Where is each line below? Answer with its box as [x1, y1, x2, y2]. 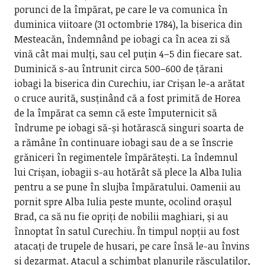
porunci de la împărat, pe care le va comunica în [14, 3, 228, 16]
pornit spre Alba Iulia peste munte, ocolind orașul [14, 195, 232, 208]
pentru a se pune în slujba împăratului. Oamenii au [14, 180, 241, 193]
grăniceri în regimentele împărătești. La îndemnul [14, 151, 238, 164]
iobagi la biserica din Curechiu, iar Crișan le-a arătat [14, 77, 245, 90]
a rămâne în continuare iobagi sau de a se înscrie [14, 136, 233, 149]
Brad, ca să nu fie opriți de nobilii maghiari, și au [14, 210, 228, 223]
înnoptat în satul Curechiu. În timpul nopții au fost [14, 225, 240, 238]
